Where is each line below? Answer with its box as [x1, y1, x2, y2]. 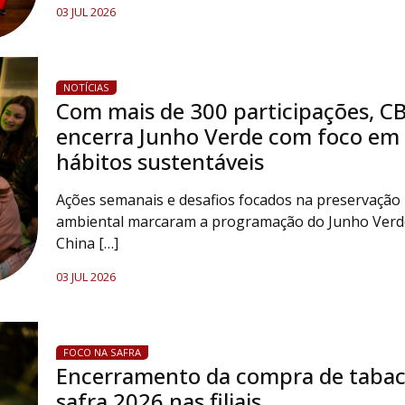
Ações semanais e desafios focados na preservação [55, 190, 400, 210]
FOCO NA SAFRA [62, 345, 141, 359]
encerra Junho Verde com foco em [55, 121, 400, 151]
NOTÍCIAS [62, 80, 109, 94]
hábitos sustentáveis [55, 146, 264, 176]
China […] [55, 233, 118, 253]
